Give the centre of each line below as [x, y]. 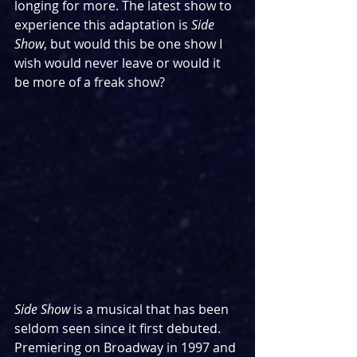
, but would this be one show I [135, 44]
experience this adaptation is [103, 25]
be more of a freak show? [90, 82]
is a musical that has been [151, 310]
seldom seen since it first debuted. [119, 329]
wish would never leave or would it [119, 63]
